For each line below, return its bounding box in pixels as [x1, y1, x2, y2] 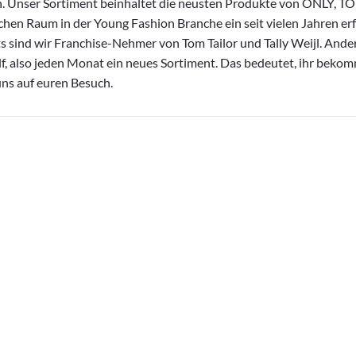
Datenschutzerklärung [48, 305, 158, 319]
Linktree [302, 305, 343, 319]
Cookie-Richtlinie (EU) [175, 305, 285, 319]
